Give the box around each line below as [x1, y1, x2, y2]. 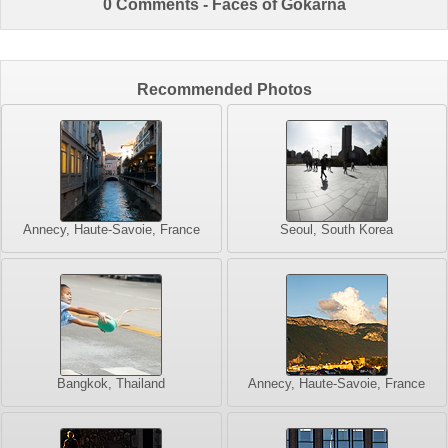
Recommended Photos [136, 80, 312, 98]
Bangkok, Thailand [57, 375, 166, 391]
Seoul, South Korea [280, 221, 394, 237]
